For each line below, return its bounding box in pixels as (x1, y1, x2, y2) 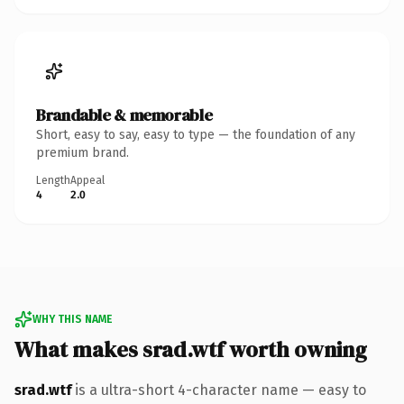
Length (36, 173, 70, 187)
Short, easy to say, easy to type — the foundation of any (36, 126, 355, 142)
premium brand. (36, 144, 129, 161)
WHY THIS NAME (32, 312, 112, 326)
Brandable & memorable (36, 103, 213, 126)
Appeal (70, 173, 105, 187)
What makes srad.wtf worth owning (14, 334, 367, 364)
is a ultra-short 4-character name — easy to (71, 381, 366, 399)
